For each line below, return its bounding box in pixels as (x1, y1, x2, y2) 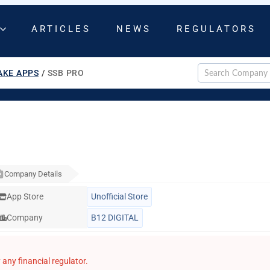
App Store (7, 192, 43, 201)
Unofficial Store (90, 192, 148, 201)
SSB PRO (47, 67, 84, 78)
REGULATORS (177, 23, 256, 34)
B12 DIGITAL (90, 213, 139, 222)
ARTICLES (31, 23, 91, 34)
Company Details (4, 169, 62, 178)
